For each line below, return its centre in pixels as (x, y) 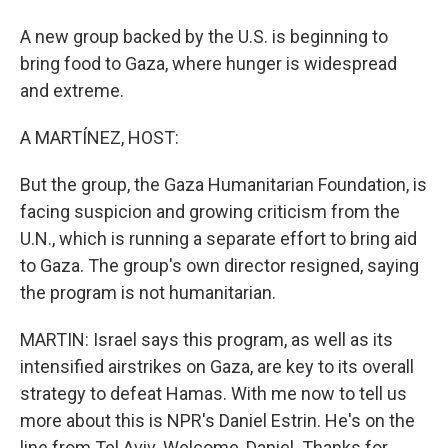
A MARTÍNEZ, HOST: (99, 137)
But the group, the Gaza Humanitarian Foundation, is (223, 184)
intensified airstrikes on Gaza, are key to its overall (217, 366)
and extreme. (72, 90)
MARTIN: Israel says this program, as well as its (206, 339)
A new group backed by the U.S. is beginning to (204, 36)
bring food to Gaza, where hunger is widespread (208, 63)
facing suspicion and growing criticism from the (210, 211)
